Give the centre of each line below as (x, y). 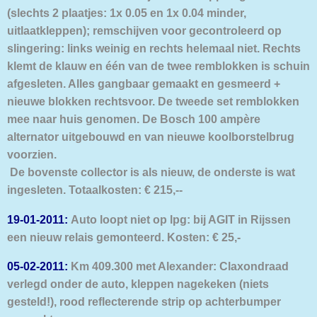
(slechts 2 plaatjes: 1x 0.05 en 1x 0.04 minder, (127, 13)
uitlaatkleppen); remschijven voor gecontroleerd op (144, 31)
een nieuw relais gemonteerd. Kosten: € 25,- (124, 237)
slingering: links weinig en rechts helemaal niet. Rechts (154, 48)
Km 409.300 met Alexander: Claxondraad (178, 266)
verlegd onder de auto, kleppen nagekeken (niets (138, 284)
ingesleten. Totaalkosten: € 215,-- (95, 190)
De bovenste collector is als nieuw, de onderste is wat (151, 172)
